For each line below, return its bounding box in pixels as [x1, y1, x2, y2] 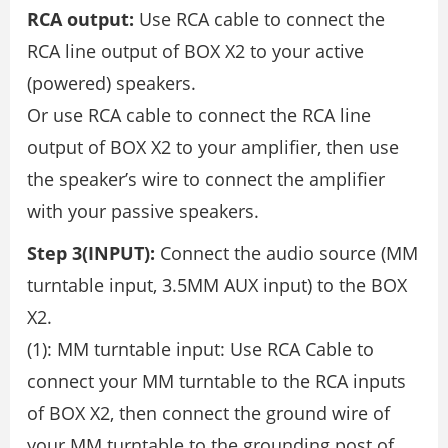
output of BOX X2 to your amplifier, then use [27, 134, 399, 159]
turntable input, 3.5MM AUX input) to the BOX [27, 272, 407, 297]
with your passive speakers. [27, 198, 259, 223]
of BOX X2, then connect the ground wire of [27, 400, 390, 425]
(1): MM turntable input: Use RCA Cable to [27, 336, 374, 361]
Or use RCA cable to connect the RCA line [27, 102, 371, 127]
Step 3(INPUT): [27, 240, 155, 265]
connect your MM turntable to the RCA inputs [27, 368, 406, 393]
